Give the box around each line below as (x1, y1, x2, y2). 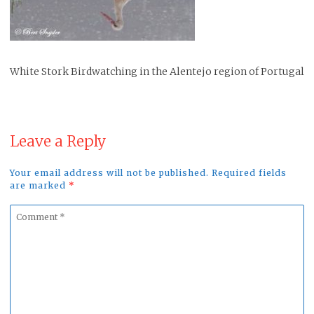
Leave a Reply (10, 132, 106, 151)
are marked (10, 180, 69, 191)
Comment (9, 207, 59, 220)
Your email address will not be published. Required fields (10, 168, 287, 178)
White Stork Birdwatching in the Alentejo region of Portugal (10, 65, 304, 78)
